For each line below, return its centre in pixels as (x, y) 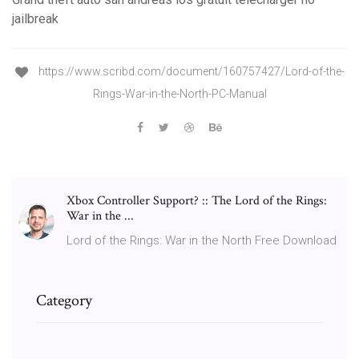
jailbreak (35, 19)
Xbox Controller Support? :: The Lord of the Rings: (197, 200)
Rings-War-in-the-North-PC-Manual (179, 93)
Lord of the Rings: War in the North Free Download (202, 240)
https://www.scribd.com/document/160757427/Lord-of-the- (190, 72)
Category (64, 300)
